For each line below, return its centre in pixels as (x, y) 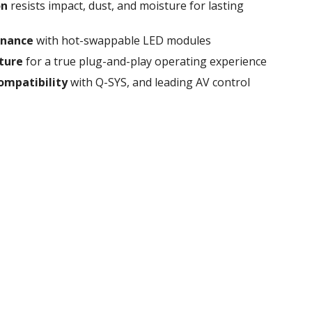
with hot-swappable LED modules (124, 40)
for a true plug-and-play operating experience (146, 61)
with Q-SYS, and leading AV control (159, 82)
